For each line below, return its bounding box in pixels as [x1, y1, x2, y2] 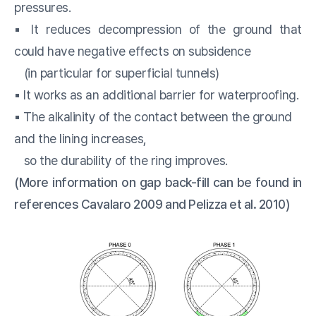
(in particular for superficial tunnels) [14, 66, 219, 80]
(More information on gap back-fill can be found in [14, 175, 302, 190]
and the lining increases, [14, 131, 147, 146]
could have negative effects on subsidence [14, 44, 251, 59]
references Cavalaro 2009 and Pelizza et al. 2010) [14, 197, 290, 212]
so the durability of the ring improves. [14, 153, 228, 168]
